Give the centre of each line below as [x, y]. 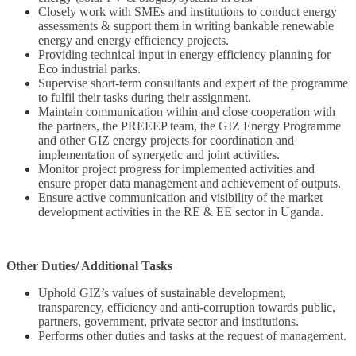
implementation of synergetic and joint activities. [159, 155]
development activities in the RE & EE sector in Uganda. [181, 212]
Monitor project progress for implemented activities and [176, 169]
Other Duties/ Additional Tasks [89, 266]
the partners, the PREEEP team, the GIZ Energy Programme [190, 126]
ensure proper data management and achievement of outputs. [190, 184]
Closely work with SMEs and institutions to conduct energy [188, 12]
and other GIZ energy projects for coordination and [166, 141]
